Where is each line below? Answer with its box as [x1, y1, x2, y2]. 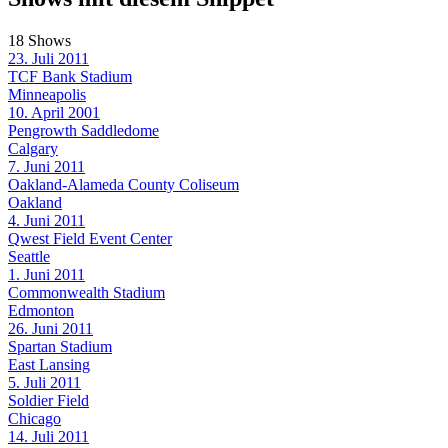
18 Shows [8, 31, 71, 49]
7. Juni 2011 [8, 157, 85, 175]
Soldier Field [8, 391, 89, 409]
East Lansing [8, 355, 90, 373]
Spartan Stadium [8, 337, 112, 355]
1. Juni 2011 [8, 265, 85, 283]
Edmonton [8, 301, 74, 319]
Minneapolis [8, 85, 86, 103]
